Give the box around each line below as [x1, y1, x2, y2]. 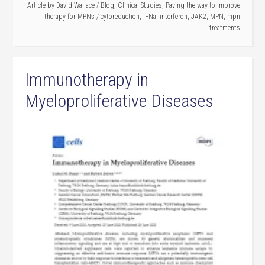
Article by [27, 1, 56, 10]
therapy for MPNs [44, 12, 95, 21]
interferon [159, 12, 188, 21]
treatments [209, 24, 240, 33]
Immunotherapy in [25, 69, 149, 91]
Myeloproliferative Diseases [25, 91, 214, 112]
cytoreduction [100, 12, 140, 21]
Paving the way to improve [165, 1, 240, 10]
